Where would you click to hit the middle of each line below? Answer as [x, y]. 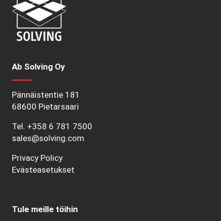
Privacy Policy [37, 158]
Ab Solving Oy [38, 66]
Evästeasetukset [43, 169]
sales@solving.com [48, 138]
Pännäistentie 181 [46, 94]
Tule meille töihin [45, 209]
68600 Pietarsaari [45, 106]
